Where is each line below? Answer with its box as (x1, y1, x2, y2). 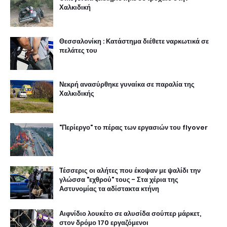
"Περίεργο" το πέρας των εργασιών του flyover (59, 123, 208, 133)
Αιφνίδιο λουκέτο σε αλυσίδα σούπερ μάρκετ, (59, 209, 201, 219)
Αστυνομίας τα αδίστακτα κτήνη (59, 184, 159, 194)
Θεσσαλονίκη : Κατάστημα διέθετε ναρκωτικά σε (59, 36, 209, 47)
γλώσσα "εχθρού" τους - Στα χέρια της (59, 175, 178, 185)
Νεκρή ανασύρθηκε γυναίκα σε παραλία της (59, 80, 195, 90)
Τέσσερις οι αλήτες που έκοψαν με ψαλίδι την (59, 166, 201, 176)
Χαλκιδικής (59, 89, 94, 99)
